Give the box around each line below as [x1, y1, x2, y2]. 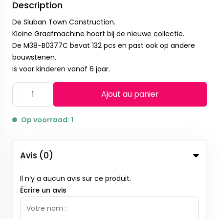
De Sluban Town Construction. [12, 17, 115, 27]
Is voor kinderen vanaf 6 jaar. [12, 64, 110, 74]
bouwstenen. [12, 52, 56, 63]
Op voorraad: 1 [21, 115, 73, 125]
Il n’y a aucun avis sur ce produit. [20, 174, 131, 184]
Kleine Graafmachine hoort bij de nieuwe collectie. [12, 29, 184, 39]
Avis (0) [20, 150, 53, 162]
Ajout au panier [101, 88, 159, 100]
